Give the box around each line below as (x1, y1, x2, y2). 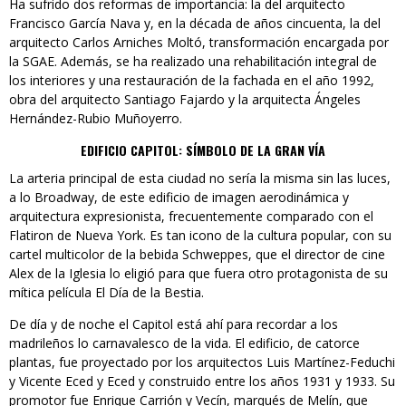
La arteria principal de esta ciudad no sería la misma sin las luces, (9, 169, 391, 188)
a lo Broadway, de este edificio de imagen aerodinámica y (9, 188, 349, 207)
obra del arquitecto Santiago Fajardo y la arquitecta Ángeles (9, 91, 361, 109)
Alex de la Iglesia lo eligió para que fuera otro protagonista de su (9, 265, 388, 283)
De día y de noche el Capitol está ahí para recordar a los (9, 315, 338, 333)
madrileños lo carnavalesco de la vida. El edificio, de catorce (9, 334, 360, 353)
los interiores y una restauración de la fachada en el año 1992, (9, 72, 374, 90)
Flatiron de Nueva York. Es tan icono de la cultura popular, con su (9, 227, 391, 245)
